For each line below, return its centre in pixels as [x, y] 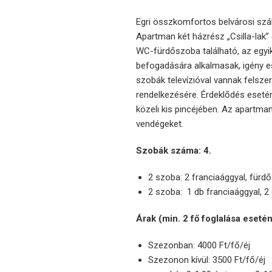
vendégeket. [160, 124]
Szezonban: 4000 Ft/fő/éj [200, 246]
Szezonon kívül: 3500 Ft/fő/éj [207, 260]
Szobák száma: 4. [174, 151]
